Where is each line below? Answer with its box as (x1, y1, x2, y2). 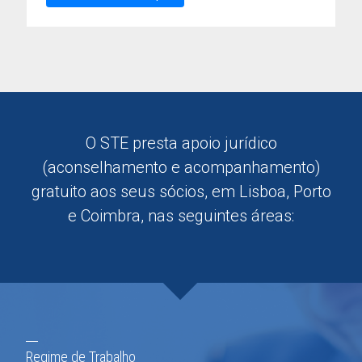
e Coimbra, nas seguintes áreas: (68, 206, 294, 225)
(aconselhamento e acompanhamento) (41, 158, 321, 177)
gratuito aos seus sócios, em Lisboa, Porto (31, 182, 331, 201)
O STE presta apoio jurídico (85, 133, 277, 153)
